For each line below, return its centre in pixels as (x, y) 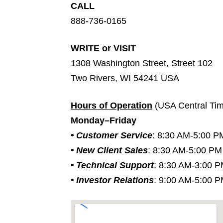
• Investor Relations (112, 180)
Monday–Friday (104, 121)
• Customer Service (111, 136)
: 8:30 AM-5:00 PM (185, 151)
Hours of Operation (111, 106)
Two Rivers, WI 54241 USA (125, 78)
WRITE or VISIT (103, 49)
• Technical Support (112, 166)
